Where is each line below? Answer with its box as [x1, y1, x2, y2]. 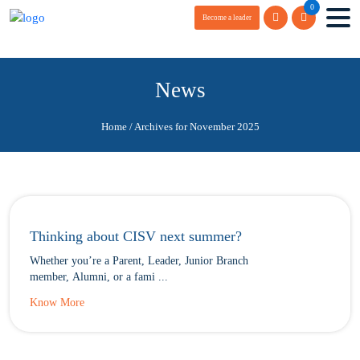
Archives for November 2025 [133, 121, 260, 133]
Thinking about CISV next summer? [30, 228, 242, 244]
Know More [30, 297, 84, 309]
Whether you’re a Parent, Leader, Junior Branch [30, 255, 248, 267]
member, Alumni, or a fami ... [30, 271, 168, 283]
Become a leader [202, 14, 252, 22]
